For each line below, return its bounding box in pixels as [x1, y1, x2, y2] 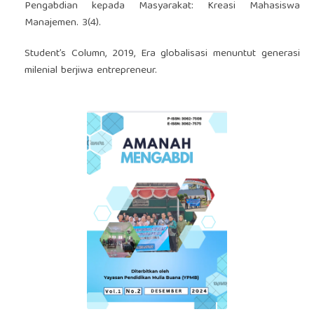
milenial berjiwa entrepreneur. [24, 61, 157, 80]
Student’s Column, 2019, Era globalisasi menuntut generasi [24, 44, 301, 63]
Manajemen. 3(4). [24, 13, 101, 32]
